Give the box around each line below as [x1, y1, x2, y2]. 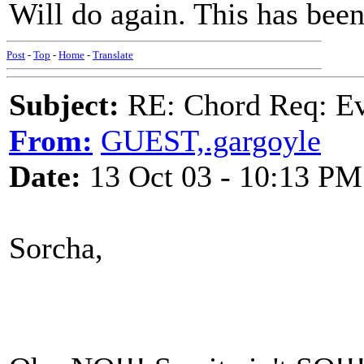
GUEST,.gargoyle [101, 123, 321, 158]
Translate [93, 49, 133, 61]
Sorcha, [9, 231, 103, 265]
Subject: [9, 88, 119, 122]
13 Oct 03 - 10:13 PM [81, 159, 362, 193]
